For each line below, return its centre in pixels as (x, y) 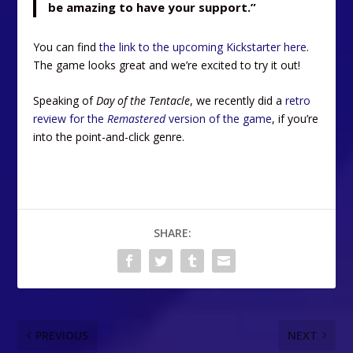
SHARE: (173, 233)
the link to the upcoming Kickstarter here (203, 46)
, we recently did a (238, 101)
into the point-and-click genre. (109, 137)
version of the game (221, 119)
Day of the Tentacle (143, 101)
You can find (67, 46)
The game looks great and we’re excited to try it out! (167, 65)
